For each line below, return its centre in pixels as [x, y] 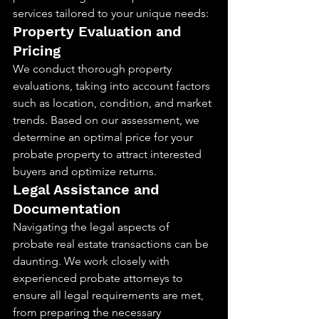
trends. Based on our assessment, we [108, 120]
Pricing [37, 51]
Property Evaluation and [99, 31]
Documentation [67, 209]
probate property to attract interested [109, 154]
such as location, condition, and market [114, 103]
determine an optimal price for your [104, 137]
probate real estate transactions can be [112, 244]
